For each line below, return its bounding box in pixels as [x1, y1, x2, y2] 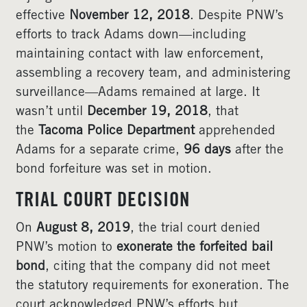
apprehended [195, 125, 275, 138]
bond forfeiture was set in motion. [16, 163, 212, 176]
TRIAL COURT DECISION [16, 192, 190, 212]
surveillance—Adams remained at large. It [16, 86, 260, 99]
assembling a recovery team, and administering [16, 67, 291, 80]
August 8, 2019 [36, 222, 130, 235]
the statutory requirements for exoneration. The [16, 280, 289, 293]
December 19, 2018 [87, 106, 208, 119]
